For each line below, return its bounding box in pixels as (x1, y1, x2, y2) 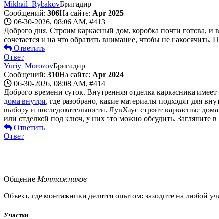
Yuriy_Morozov (4, 61, 53, 70)
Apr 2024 (92, 70, 124, 79)
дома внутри (4, 96, 46, 105)
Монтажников (35, 175, 87, 183)
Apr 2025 (92, 8, 124, 17)
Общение (4, 175, 35, 183)
